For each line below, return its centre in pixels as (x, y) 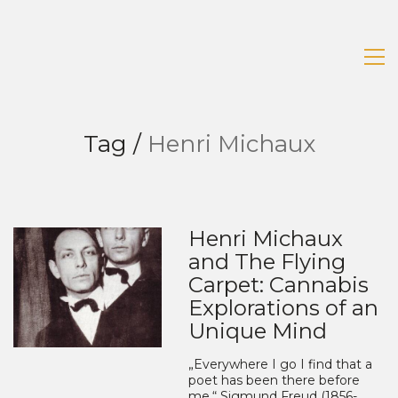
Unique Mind (258, 331)
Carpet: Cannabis (279, 285)
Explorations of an (284, 308)
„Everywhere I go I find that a (281, 364)
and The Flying (267, 262)
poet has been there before (275, 380)
